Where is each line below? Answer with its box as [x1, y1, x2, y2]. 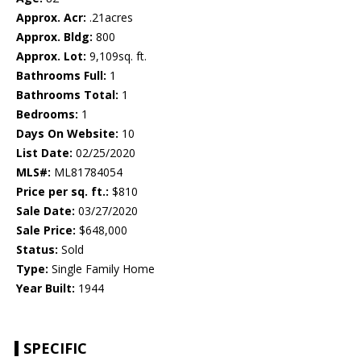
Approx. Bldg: [16, 29, 93, 45]
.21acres [86, 10, 133, 26]
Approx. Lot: [16, 48, 86, 64]
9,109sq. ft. [86, 48, 147, 64]
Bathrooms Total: [16, 87, 118, 103]
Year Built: [16, 280, 75, 297]
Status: [16, 242, 58, 258]
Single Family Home [48, 261, 155, 277]
